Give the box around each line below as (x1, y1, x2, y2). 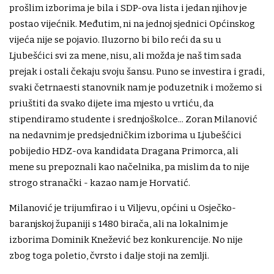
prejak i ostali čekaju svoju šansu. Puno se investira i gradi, (9, 66, 264, 78)
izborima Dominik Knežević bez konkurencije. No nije (9, 234, 243, 246)
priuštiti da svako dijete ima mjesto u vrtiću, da (9, 98, 214, 109)
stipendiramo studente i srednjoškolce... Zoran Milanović (9, 114, 257, 125)
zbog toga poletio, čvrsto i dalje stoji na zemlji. (9, 250, 209, 262)
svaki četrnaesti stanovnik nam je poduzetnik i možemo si (9, 82, 262, 94)
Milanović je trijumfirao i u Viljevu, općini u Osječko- (9, 202, 236, 214)
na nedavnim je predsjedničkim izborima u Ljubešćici (9, 130, 242, 141)
